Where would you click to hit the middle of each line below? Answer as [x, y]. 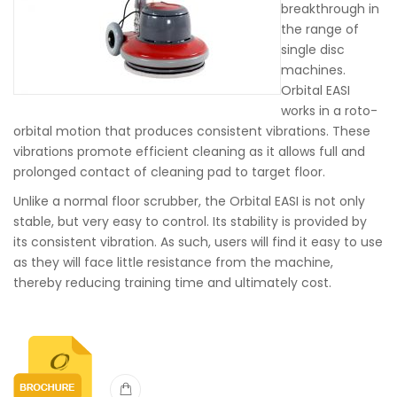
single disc [313, 50]
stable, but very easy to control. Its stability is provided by [190, 222]
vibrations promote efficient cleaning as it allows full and [189, 152]
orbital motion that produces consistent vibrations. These [192, 131]
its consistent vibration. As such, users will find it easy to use [198, 242]
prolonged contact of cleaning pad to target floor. [169, 172]
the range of [320, 29]
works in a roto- [329, 111]
